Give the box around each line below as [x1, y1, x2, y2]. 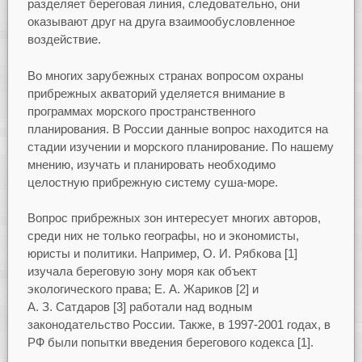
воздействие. [27, 32, 101, 47]
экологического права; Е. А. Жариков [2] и [27, 282, 259, 297]
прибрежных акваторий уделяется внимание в [27, 86, 285, 100]
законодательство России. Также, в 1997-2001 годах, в [27, 318, 330, 332]
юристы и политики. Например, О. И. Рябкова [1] [27, 246, 297, 261]
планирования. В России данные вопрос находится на [27, 121, 328, 136]
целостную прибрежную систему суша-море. [27, 175, 278, 189]
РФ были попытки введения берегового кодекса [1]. [27, 335, 314, 350]
